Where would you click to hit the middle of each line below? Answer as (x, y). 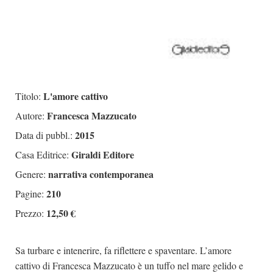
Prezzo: (30, 213)
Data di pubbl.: (44, 135)
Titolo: (28, 96)
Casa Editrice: (42, 154)
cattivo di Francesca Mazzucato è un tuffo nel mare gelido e (129, 265)
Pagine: (30, 193)
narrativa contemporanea (100, 174)
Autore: (30, 115)
